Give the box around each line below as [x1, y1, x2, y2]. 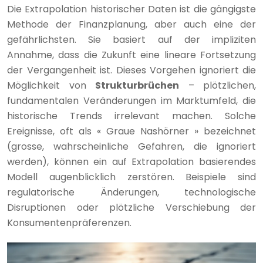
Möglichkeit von [7, 78, 95, 92]
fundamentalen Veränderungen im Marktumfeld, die [7, 93, 256, 107]
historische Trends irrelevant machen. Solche [7, 109, 256, 123]
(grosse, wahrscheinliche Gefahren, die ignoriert [7, 139, 256, 153]
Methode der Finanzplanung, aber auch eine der [7, 17, 256, 31]
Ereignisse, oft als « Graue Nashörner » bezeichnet [7, 124, 256, 138]
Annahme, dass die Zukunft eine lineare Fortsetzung [7, 48, 256, 62]
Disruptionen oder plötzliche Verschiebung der [7, 200, 256, 214]
